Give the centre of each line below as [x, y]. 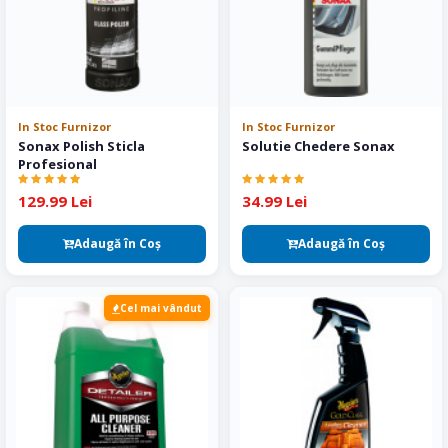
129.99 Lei [55, 201]
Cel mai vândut [161, 308]
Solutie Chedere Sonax [318, 146]
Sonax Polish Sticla [81, 146]
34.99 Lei [274, 201]
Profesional [57, 164]
